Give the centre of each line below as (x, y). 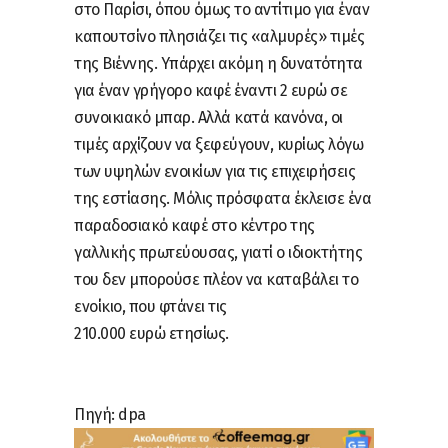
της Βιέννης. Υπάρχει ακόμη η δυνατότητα (218, 63)
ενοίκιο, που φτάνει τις (150, 306)
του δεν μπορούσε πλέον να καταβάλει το (216, 279)
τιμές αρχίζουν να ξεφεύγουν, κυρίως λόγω (218, 144)
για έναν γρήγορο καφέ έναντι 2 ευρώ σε (210, 90)
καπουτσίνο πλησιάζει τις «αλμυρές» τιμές (219, 36)
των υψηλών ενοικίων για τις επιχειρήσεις (214, 171)
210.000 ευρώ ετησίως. (151, 333)
